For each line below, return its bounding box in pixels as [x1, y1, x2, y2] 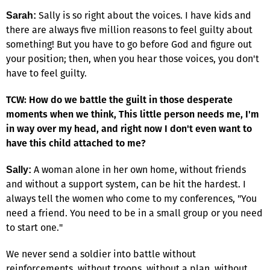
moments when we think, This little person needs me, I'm [6, 107, 259, 121]
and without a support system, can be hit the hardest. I [6, 177, 246, 191]
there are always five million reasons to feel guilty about [6, 22, 253, 37]
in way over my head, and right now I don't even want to [6, 121, 252, 136]
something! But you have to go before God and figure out [6, 37, 252, 51]
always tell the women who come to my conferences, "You [6, 191, 257, 206]
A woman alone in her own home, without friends [31, 162, 246, 177]
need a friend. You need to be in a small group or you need [6, 206, 263, 220]
